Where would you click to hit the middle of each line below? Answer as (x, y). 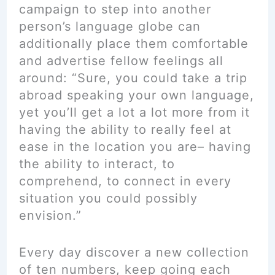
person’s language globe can (110, 26)
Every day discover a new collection (134, 252)
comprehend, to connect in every (125, 181)
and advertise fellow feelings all (121, 61)
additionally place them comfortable (134, 44)
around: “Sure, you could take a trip (133, 78)
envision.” (50, 215)
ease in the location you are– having (135, 147)
